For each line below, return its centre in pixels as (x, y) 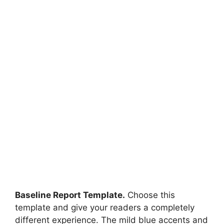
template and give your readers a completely (105, 207)
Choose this (150, 195)
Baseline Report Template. (70, 195)
